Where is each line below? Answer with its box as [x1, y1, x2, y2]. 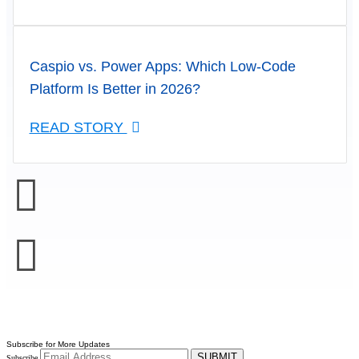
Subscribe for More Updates [6, 340, 110, 349]
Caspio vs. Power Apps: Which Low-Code [29, 58, 296, 75]
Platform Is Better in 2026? [29, 81, 200, 97]
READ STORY [29, 119, 127, 135]
